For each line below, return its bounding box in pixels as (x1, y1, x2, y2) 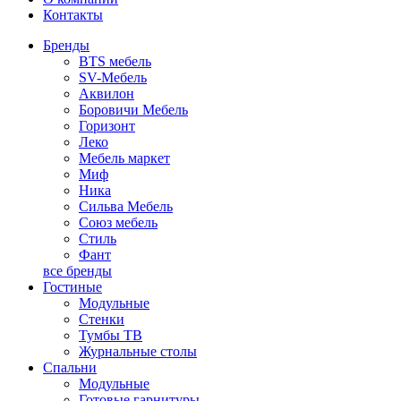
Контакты (43, 7, 103, 22)
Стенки (79, 311, 124, 327)
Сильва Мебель (79, 199, 173, 214)
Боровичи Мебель (79, 102, 188, 117)
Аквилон (79, 86, 134, 101)
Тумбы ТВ (79, 328, 142, 343)
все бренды (43, 263, 112, 278)
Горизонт (79, 118, 135, 133)
